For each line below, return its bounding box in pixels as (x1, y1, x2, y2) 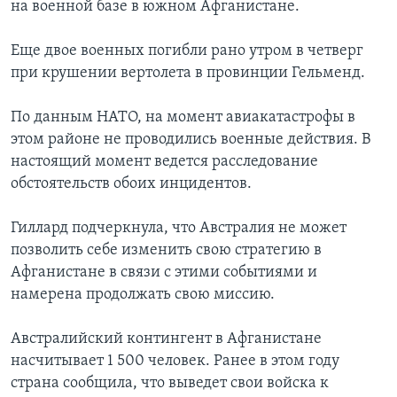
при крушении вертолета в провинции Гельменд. (11, 65, 365, 82)
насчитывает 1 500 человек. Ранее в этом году (11, 353, 339, 370)
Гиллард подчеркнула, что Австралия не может (11, 220, 346, 237)
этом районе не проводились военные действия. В (11, 131, 370, 149)
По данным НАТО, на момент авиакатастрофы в (11, 109, 355, 127)
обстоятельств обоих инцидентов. (11, 175, 252, 193)
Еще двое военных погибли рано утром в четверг (11, 43, 363, 60)
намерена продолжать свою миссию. (11, 286, 275, 304)
